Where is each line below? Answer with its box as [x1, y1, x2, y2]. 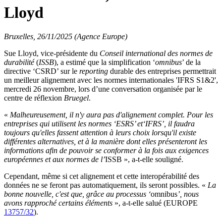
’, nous [177, 190, 199, 198]
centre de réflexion [4, 94, 64, 102]
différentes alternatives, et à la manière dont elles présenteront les [4, 137, 207, 146]
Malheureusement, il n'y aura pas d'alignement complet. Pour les [8, 111, 213, 119]
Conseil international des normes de [100, 49, 213, 57]
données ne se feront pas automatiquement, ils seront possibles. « [4, 181, 206, 189]
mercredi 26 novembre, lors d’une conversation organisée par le [4, 85, 202, 93]
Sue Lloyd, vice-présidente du [4, 49, 100, 57]
